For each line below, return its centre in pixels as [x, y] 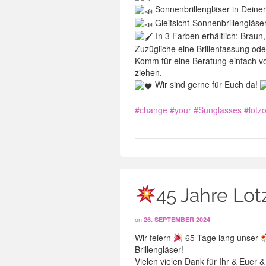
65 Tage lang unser [221, 237]
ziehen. [148, 73]
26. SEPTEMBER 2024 [177, 219]
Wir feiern [154, 237]
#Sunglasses [218, 110]
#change [151, 110]
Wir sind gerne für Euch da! [206, 85]
